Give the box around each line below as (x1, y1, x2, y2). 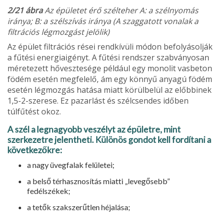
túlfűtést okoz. (7, 106, 61, 117)
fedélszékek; (27, 186, 70, 195)
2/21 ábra (7, 5, 43, 16)
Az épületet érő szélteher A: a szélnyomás (43, 5, 198, 16)
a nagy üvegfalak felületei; (27, 160, 114, 169)
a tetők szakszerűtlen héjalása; (27, 202, 130, 212)
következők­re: (7, 145, 62, 155)
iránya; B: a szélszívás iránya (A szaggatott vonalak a (7, 16, 198, 27)
